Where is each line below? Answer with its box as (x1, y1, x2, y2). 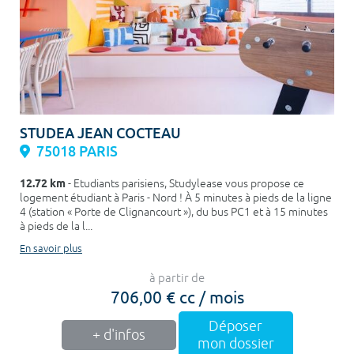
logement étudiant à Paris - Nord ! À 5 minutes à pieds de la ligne (20, 190, 332, 205)
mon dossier (197, 334, 274, 352)
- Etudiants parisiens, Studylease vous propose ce (66, 176, 304, 190)
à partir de (149, 270, 205, 286)
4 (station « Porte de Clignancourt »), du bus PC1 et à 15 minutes (20, 205, 328, 219)
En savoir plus (20, 242, 82, 255)
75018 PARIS (36, 141, 118, 160)
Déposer (209, 317, 262, 335)
